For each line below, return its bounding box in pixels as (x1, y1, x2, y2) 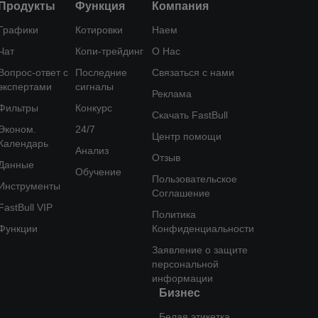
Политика (152, 209, 196, 220)
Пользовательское (152, 173, 237, 185)
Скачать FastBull (152, 109, 228, 121)
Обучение (75, 166, 121, 177)
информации (152, 273, 213, 284)
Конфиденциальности (152, 223, 254, 234)
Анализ (75, 145, 109, 156)
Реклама (152, 88, 192, 99)
